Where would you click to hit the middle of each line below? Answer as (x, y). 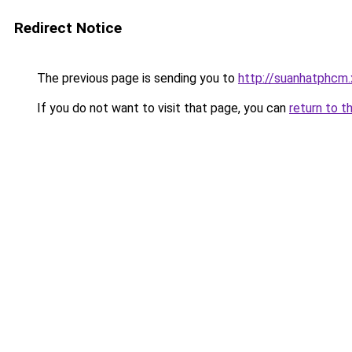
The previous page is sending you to (136, 78)
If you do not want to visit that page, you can (161, 108)
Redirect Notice (68, 28)
